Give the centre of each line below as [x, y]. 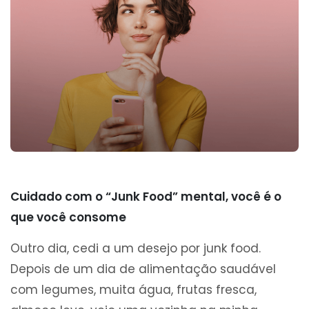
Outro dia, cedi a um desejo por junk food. [136, 249]
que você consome [68, 218]
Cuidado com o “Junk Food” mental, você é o [146, 197]
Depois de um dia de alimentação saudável [143, 269]
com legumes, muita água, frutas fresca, [133, 290]
